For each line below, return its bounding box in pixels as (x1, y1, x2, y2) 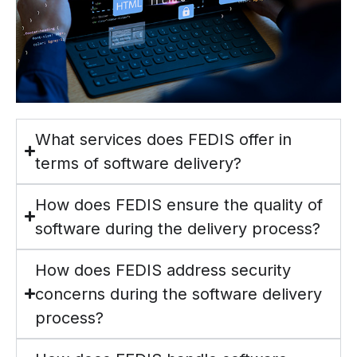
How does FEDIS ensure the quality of (35, 194, 324, 214)
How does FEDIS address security (35, 260, 292, 280)
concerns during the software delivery (35, 284, 323, 304)
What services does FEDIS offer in (35, 129, 292, 149)
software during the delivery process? (35, 218, 321, 238)
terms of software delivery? (35, 153, 242, 173)
